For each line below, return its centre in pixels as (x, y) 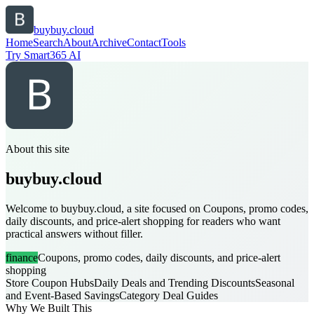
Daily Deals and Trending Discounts (175, 282)
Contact (144, 42)
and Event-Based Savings (62, 295)
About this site (37, 149)
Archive (109, 42)
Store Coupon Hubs (50, 282)
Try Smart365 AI (43, 55)
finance (22, 257)
